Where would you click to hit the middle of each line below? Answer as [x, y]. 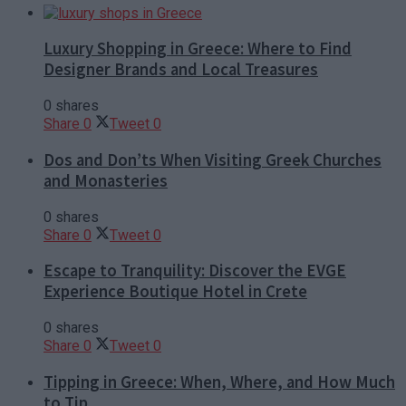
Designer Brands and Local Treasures [181, 70]
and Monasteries [106, 180]
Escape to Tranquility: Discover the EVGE [195, 271]
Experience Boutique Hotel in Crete [175, 292]
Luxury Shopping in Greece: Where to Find [198, 49]
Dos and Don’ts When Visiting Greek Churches [213, 159]
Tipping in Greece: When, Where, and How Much [219, 382]
